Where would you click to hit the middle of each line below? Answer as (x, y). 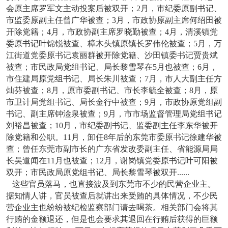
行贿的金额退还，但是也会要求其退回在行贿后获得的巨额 (112, 219)
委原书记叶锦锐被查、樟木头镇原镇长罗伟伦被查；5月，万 (114, 44)
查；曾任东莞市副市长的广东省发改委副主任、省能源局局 (112, 149)
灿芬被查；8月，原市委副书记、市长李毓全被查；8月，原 (112, 90)
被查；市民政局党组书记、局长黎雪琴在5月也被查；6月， (112, 67)
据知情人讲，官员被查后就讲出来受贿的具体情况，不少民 (112, 196)
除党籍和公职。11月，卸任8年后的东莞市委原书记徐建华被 (114, 137)
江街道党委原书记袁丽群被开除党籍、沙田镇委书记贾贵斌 (112, 55)
